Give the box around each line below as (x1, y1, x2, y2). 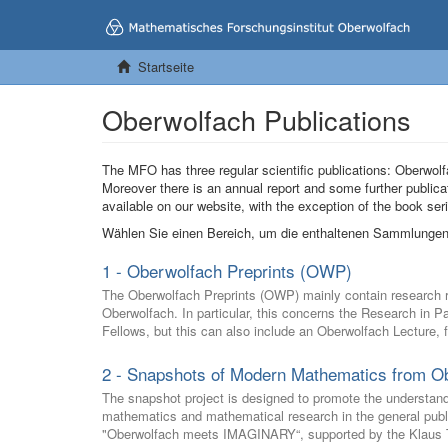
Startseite (130, 57, 194, 76)
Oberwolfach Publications (102, 100, 411, 139)
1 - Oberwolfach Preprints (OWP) (102, 258, 352, 283)
